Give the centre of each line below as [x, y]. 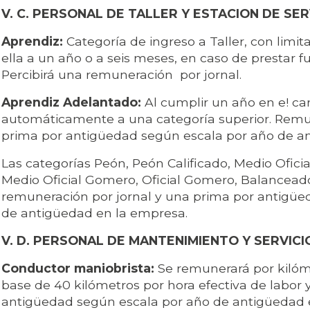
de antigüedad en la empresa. [94, 213]
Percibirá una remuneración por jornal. [121, 75]
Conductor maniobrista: [80, 268]
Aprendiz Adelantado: [71, 102]
